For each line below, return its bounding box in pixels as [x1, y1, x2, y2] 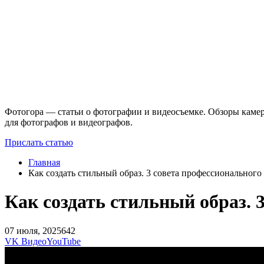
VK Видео [5, 236, 47, 246]
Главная [28, 157, 60, 167]
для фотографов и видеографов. [5, 117, 133, 127]
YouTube [47, 236, 81, 246]
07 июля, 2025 [5, 225, 61, 236]
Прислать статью [5, 137, 73, 147]
